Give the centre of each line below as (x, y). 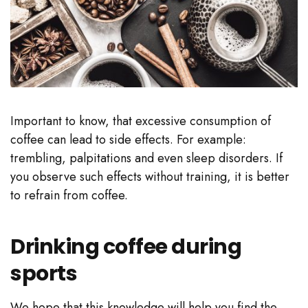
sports (44, 273)
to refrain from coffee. (69, 195)
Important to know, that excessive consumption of (141, 121)
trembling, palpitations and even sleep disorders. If (146, 158)
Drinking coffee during (126, 246)
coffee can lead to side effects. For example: (128, 139)
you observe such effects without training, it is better (150, 176)
